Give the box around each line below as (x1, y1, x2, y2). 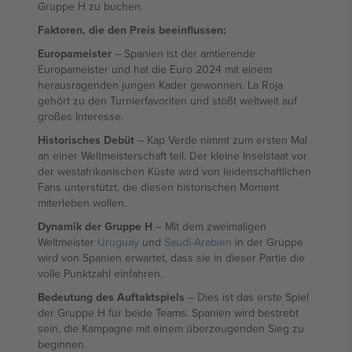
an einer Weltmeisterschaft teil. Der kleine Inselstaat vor (38, 148, 307, 163)
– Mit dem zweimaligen (152, 218, 266, 234)
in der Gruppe (232, 234, 303, 250)
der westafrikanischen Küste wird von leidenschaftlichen (38, 163, 311, 179)
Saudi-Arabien (164, 234, 232, 250)
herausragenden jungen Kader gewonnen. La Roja (38, 77, 283, 93)
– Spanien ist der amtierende (112, 46, 255, 61)
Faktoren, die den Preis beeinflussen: (38, 22, 226, 38)
